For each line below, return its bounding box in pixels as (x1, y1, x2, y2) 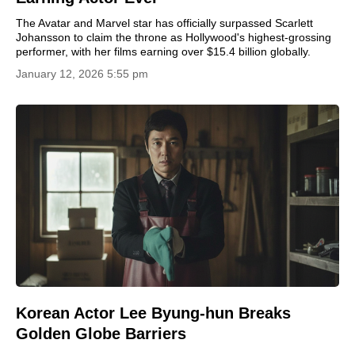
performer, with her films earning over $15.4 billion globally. (16, 45, 311, 58)
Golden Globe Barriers (16, 324, 186, 342)
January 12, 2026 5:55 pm (16, 67, 148, 80)
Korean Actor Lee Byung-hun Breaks (16, 303, 291, 322)
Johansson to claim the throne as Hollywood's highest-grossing (16, 31, 331, 44)
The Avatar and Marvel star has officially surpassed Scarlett (16, 17, 313, 29)
